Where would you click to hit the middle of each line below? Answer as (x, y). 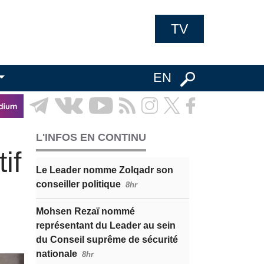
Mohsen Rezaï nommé (85, 211)
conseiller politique (78, 184)
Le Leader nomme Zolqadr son (105, 170)
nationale (57, 254)
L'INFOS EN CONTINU (91, 137)
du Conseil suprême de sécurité (107, 240)
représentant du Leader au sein (106, 225)
